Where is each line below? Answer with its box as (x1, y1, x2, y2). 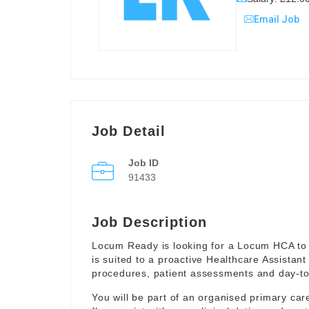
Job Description (92, 215, 208, 230)
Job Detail (92, 123, 166, 139)
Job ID (128, 157, 159, 168)
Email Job (254, 13, 299, 25)
